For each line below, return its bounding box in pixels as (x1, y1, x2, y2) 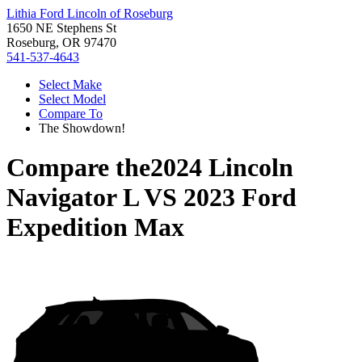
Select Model (39, 92, 106, 106)
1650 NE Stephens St (6, 21, 116, 35)
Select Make (39, 78, 102, 91)
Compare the (6, 153, 150, 183)
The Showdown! (39, 121, 125, 135)
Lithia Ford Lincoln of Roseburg (6, 6, 173, 20)
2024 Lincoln (150, 153, 293, 183)
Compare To (39, 107, 103, 120)
